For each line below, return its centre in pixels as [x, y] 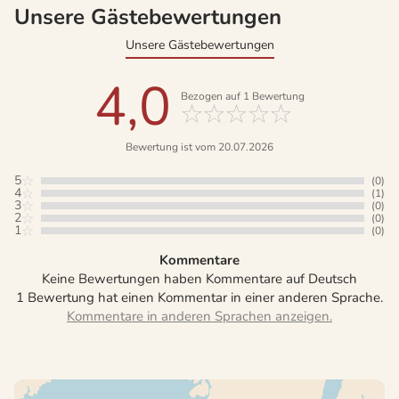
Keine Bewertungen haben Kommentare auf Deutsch [199, 278]
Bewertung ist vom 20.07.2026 [199, 147]
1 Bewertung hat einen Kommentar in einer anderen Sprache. [199, 297]
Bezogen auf [212, 97]
